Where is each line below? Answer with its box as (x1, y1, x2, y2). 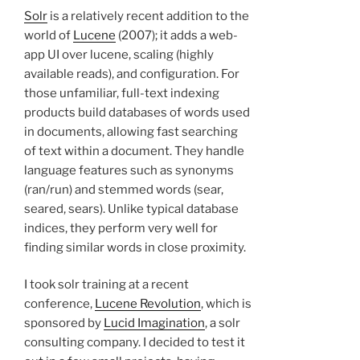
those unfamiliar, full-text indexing (24, 85, 219, 100)
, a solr (205, 316, 240, 331)
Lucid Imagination (104, 316, 205, 331)
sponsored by (24, 316, 104, 331)
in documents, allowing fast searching (24, 124, 238, 139)
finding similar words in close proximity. (24, 239, 246, 255)
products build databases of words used (24, 104, 250, 120)
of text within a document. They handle (24, 143, 244, 158)
